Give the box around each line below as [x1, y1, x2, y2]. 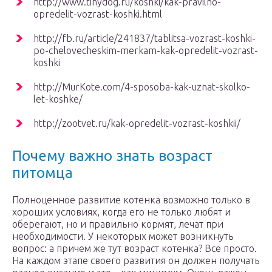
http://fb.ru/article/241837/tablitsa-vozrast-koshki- [33, 33, 256, 44]
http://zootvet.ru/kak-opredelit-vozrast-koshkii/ [33, 118, 240, 129]
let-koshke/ [33, 93, 83, 105]
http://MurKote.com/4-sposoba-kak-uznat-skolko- [33, 81, 250, 93]
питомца [12, 165, 73, 182]
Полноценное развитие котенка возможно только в [12, 194, 250, 206]
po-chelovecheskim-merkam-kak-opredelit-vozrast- [33, 45, 258, 56]
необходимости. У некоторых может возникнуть [12, 231, 233, 242]
